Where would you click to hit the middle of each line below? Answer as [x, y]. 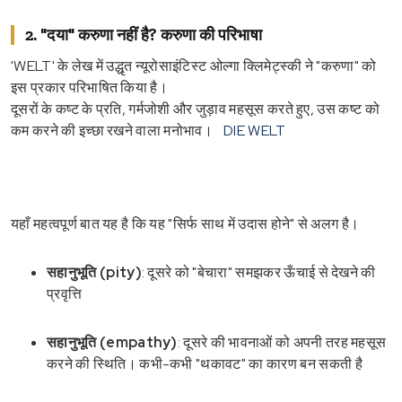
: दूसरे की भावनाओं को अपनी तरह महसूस [282, 342]
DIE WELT [255, 130]
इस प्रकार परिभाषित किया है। [90, 87]
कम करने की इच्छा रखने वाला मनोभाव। [112, 130]
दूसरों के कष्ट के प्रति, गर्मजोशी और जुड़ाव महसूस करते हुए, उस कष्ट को [196, 109]
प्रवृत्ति [65, 293]
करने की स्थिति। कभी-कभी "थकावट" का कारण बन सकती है [205, 363]
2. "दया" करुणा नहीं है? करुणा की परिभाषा [144, 35]
